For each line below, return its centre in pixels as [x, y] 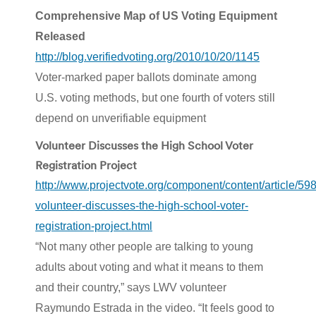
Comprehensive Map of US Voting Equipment [156, 16]
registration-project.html [94, 226]
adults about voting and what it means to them [149, 267]
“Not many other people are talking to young [144, 246]
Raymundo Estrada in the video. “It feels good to [155, 308]
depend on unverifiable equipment [121, 118]
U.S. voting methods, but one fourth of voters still [155, 97]
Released [60, 36]
